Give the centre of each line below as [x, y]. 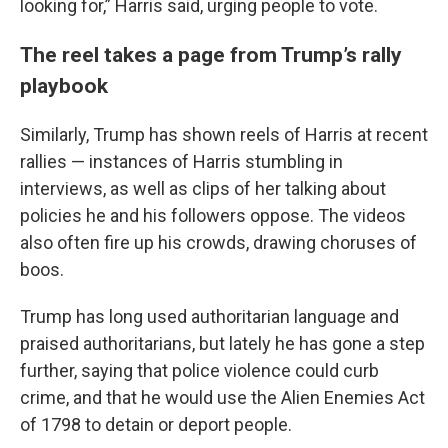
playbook [64, 85]
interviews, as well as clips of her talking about [203, 188]
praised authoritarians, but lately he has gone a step [222, 343]
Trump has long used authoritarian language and [209, 316]
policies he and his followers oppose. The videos [213, 215]
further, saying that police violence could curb [199, 370]
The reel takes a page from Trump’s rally [211, 54]
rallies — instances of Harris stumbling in [181, 161]
